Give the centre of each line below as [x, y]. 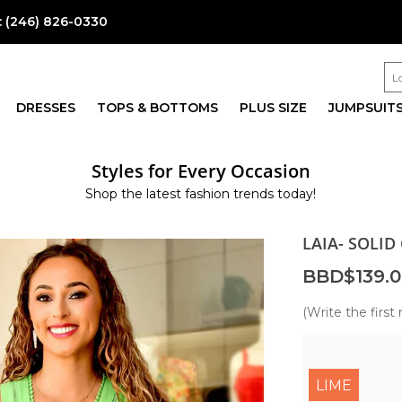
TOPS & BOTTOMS [157, 108]
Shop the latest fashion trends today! [201, 194]
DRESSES [45, 108]
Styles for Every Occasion [201, 170]
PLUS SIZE [273, 108]
